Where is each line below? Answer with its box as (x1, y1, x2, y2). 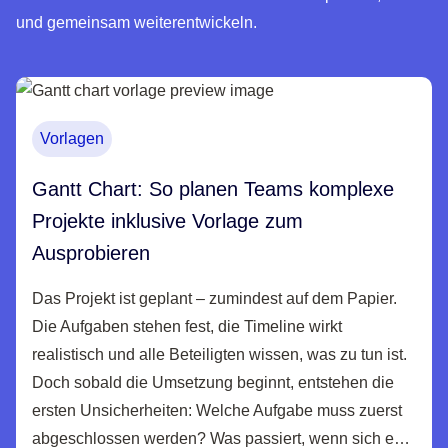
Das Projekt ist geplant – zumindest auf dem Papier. (32, 290, 397, 308)
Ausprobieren (32, 242, 156, 265)
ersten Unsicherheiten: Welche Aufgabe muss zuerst (32, 402, 402, 420)
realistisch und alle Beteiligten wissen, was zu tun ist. (32, 346, 407, 364)
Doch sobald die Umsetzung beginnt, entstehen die (32, 374, 394, 392)
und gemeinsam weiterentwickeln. (16, 14, 257, 32)
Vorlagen (40, 130, 104, 148)
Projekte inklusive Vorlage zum (32, 210, 303, 233)
